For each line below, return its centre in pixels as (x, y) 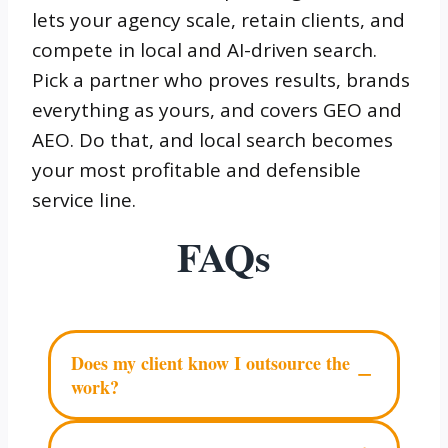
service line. (84, 200)
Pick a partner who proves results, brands (221, 80)
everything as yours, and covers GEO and (217, 110)
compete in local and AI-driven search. (204, 50)
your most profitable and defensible (196, 170)
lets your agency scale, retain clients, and (218, 20)
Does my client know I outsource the (210, 363)
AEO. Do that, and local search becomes (212, 140)
